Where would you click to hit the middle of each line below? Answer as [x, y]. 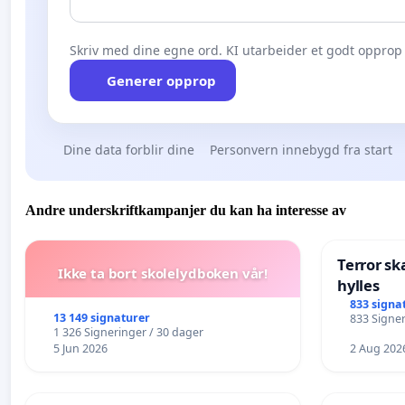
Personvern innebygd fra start [301, 149]
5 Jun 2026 [80, 349]
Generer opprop [161, 80]
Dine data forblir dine [128, 149]
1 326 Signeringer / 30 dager [128, 333]
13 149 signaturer [101, 318]
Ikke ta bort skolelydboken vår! [163, 273]
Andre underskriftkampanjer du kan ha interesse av [186, 211]
